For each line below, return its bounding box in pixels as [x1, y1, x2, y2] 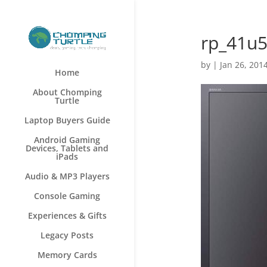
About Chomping [32, 86, 102, 98]
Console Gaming [34, 190, 100, 202]
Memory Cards [37, 249, 97, 261]
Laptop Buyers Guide [24, 114, 110, 126]
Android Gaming [34, 134, 100, 146]
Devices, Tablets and [26, 142, 108, 154]
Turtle [55, 95, 79, 107]
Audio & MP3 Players [24, 170, 110, 182]
